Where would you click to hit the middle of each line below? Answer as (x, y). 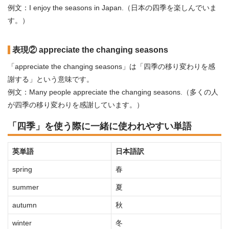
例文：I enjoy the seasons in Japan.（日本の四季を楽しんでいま (112, 8)
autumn (25, 205)
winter (22, 223)
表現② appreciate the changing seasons (90, 50)
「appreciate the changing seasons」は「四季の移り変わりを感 (111, 66)
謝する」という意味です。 (51, 79)
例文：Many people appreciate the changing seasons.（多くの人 (113, 92)
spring (22, 169)
